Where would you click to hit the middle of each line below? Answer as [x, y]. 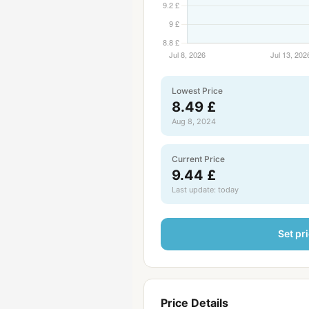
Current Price [198, 159]
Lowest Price [197, 91]
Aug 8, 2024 [194, 121]
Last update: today [205, 190]
